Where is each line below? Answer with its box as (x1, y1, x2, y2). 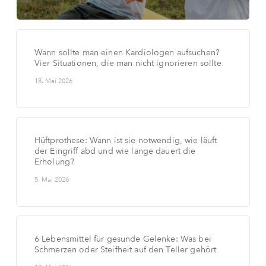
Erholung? (34, 156, 75, 168)
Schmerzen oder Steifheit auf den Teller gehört (34, 244, 217, 256)
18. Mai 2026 (34, 77, 72, 86)
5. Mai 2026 (34, 175, 69, 185)
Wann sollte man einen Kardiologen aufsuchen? (34, 47, 220, 59)
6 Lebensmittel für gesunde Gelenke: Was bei (34, 233, 211, 245)
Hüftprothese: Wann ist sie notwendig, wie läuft (34, 135, 217, 147)
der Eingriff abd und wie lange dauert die (34, 145, 196, 157)
